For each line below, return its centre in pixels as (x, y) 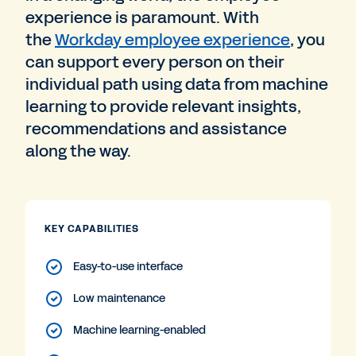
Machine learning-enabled (139, 330)
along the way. (78, 151)
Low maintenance (119, 298)
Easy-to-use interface (128, 266)
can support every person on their (155, 62)
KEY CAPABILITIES (92, 228)
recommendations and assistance (156, 128)
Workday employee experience (172, 39)
